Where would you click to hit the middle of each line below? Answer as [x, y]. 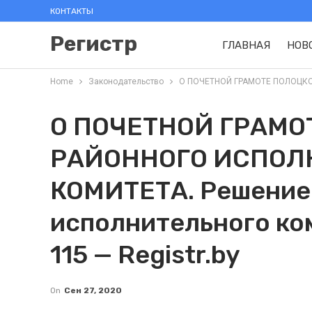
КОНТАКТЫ [72, 11]
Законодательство [126, 81]
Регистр [94, 44]
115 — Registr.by [145, 255]
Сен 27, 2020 [93, 290]
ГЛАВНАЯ [246, 45]
